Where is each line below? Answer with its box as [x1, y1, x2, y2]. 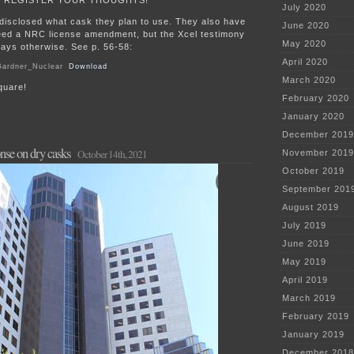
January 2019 [282, 330, 345, 340]
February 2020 [282, 93, 349, 104]
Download [68, 62, 107, 70]
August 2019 [282, 202, 339, 213]
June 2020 [282, 21, 330, 31]
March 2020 [282, 75, 336, 85]
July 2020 [282, 2, 326, 13]
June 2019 [282, 239, 330, 249]
